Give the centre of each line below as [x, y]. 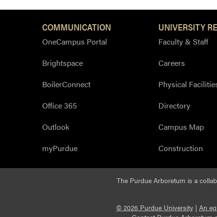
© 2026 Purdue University [155, 207]
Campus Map [181, 126]
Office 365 [60, 105]
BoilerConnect [66, 84]
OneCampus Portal [75, 41]
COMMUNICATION [77, 27]
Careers [172, 62]
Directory [174, 105]
